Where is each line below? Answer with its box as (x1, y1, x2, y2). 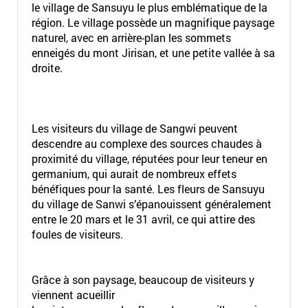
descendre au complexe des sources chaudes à (31, 136, 262, 151)
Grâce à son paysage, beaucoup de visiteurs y (31, 272, 254, 287)
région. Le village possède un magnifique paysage (31, 15, 274, 30)
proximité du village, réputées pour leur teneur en (31, 151, 267, 166)
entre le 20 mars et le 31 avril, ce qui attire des (31, 212, 255, 226)
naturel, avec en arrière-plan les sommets (31, 30, 231, 45)
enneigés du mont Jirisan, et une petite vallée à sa (31, 45, 275, 60)
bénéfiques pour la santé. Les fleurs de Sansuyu (31, 181, 265, 196)
